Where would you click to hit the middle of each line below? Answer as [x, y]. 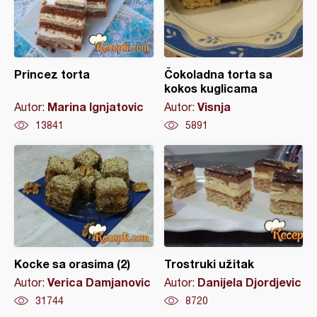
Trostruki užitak [209, 263]
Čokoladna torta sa [218, 74]
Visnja [214, 106]
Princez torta [52, 74]
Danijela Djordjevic [249, 282]
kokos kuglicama [211, 88]
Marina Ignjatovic [96, 106]
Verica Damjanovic [99, 282]
